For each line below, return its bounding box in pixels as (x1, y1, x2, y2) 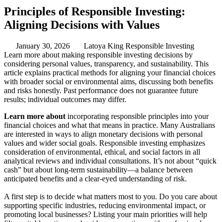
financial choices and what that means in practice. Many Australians (4, 120, 215, 129)
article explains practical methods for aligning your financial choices (4, 68, 216, 77)
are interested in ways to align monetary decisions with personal (4, 129, 203, 138)
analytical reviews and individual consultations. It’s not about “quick (4, 156, 217, 165)
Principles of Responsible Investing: (4, 4, 185, 18)
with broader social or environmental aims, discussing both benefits (4, 77, 213, 86)
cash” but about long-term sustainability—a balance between (4, 165, 193, 174)
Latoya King (82, 41, 125, 50)
